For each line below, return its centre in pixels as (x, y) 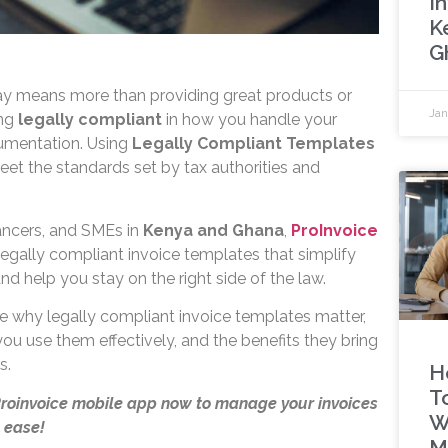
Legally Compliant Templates (253, 144)
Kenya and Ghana (213, 230)
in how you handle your (249, 120)
